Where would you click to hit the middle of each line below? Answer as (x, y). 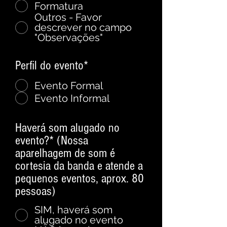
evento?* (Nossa (52, 140)
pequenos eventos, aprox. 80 (80, 178)
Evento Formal (69, 85)
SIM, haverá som (73, 210)
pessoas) (35, 191)
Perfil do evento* (52, 65)
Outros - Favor (68, 17)
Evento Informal (72, 98)
